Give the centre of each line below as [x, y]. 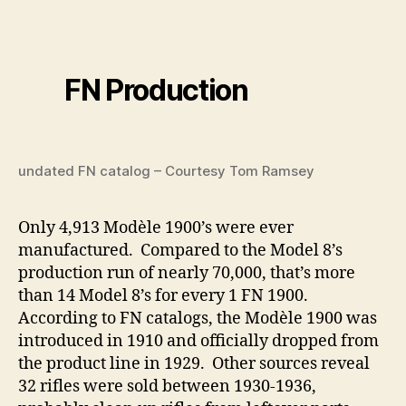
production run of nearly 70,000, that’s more [187, 274]
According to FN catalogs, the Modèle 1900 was [198, 319]
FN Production [156, 91]
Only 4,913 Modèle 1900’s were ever [156, 228]
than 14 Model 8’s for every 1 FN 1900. [165, 296]
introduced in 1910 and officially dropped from [198, 342]
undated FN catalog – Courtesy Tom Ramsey [166, 171]
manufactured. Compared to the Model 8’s [180, 251]
